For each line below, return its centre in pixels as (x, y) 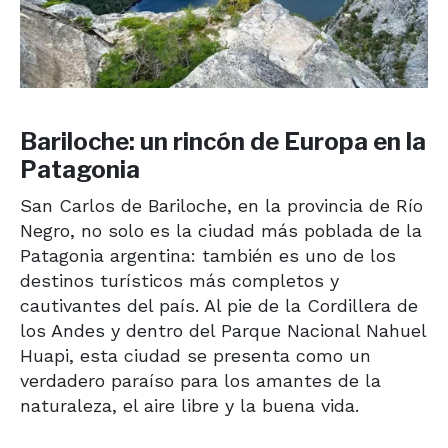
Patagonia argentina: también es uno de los (208, 255)
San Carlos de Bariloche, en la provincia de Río (221, 205)
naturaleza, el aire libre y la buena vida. (189, 405)
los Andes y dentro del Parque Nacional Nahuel (223, 330)
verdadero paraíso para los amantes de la (200, 380)
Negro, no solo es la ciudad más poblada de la (221, 230)
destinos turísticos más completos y (179, 280)
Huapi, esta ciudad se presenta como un (195, 355)
